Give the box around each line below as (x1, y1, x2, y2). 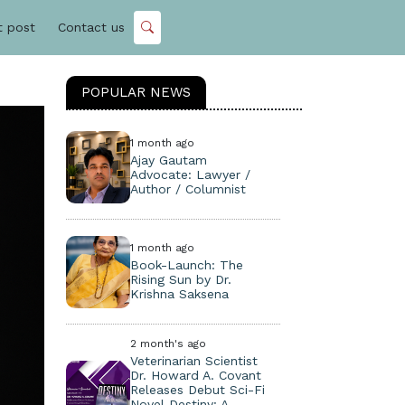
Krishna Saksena (130, 287, 230, 301)
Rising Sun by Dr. (130, 272, 232, 287)
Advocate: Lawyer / (130, 167, 251, 182)
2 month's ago (130, 337, 207, 350)
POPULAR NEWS (81, 84, 191, 100)
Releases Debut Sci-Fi (130, 382, 266, 397)
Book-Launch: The (130, 258, 244, 272)
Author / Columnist (130, 182, 247, 196)
